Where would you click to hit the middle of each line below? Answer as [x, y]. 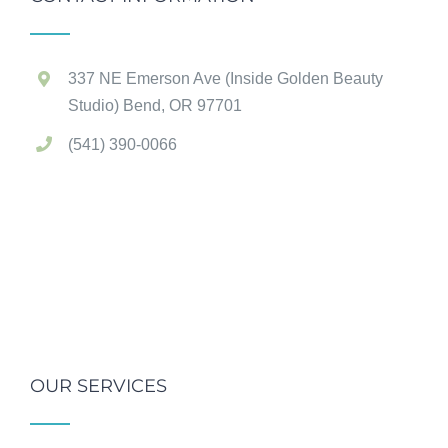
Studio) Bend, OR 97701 [155, 106]
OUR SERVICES [98, 386]
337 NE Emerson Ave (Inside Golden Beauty [226, 79]
